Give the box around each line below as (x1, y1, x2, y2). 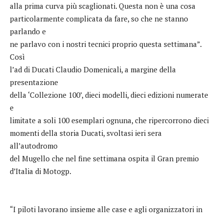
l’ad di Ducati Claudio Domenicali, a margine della (10, 64, 176, 74)
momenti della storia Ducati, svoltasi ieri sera (10, 128, 162, 138)
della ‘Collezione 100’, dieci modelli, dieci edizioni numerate (10, 89, 208, 100)
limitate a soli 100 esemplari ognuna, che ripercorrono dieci (10, 115, 209, 125)
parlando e (10, 26, 46, 36)
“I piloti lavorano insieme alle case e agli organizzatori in (10, 204, 202, 214)
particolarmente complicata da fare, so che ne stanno (10, 13, 188, 23)
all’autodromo (10, 140, 58, 151)
